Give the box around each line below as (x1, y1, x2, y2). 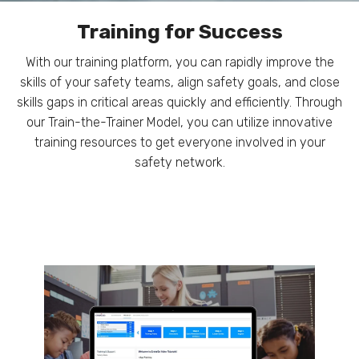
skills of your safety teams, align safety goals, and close (19, 75, 340, 90)
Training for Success (76, 20, 283, 43)
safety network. (134, 155, 225, 170)
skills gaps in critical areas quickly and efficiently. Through (17, 95, 342, 110)
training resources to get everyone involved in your (34, 135, 325, 150)
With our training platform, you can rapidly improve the (25, 54, 334, 70)
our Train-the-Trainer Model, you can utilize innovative (26, 115, 333, 130)
